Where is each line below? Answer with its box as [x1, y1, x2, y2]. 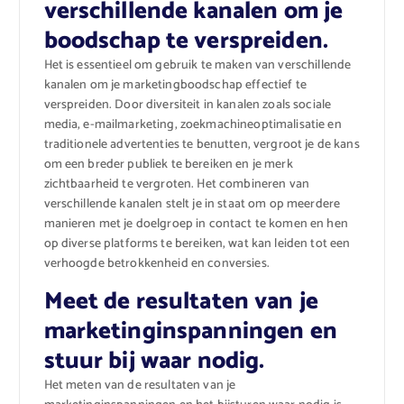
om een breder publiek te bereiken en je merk [43, 154, 293, 176]
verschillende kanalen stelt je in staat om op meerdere [43, 194, 341, 216]
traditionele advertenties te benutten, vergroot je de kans [43, 134, 360, 156]
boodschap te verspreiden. [43, 22, 329, 61]
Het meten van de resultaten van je [43, 375, 236, 397]
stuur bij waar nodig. [43, 342, 265, 381]
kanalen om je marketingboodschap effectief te [43, 75, 307, 96]
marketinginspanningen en [43, 312, 337, 352]
